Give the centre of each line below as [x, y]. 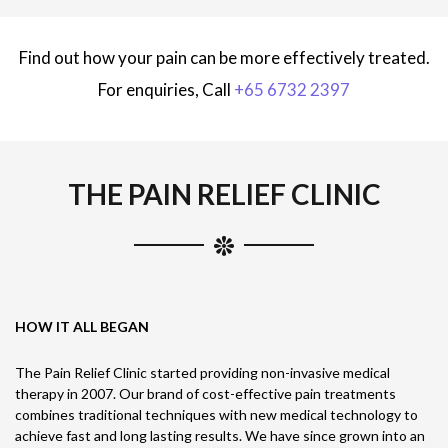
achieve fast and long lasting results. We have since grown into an [220, 435]
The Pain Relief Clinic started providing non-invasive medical [202, 372]
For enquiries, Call [166, 89]
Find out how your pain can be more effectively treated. [224, 57]
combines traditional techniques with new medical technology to [216, 414]
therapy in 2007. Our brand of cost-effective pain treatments [205, 393]
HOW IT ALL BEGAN [82, 326]
